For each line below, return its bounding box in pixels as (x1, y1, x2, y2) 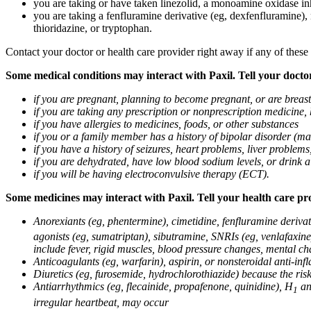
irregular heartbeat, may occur (33, 296, 169, 308)
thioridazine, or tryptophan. (33, 22, 152, 35)
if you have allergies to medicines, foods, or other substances (33, 118, 299, 131)
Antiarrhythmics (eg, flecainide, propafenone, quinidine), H (33, 280, 293, 293)
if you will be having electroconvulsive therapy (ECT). (33, 168, 269, 180)
